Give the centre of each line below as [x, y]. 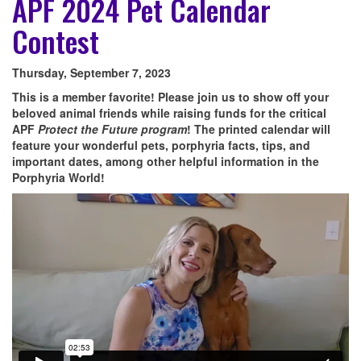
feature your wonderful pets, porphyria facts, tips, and [161, 145]
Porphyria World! [60, 178]
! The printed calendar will [259, 129]
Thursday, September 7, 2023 [91, 73]
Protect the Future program [112, 129]
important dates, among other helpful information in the [166, 162]
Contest [56, 41]
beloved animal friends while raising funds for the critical [169, 113]
